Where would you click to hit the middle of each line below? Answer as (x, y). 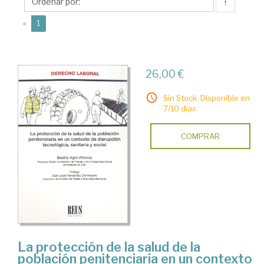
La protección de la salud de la (109, 247)
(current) (55, 23)
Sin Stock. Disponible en (206, 98)
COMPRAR (200, 136)
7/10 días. (180, 108)
